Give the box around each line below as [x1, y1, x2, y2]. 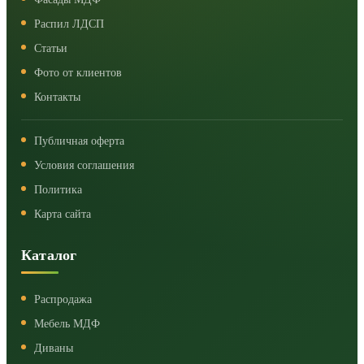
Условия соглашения [34, 158, 134, 171]
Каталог [21, 246, 77, 263]
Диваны [34, 341, 73, 354]
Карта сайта [34, 207, 91, 220]
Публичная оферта [34, 134, 124, 147]
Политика [34, 183, 82, 196]
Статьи [34, 41, 67, 54]
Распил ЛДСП [34, 17, 104, 30]
